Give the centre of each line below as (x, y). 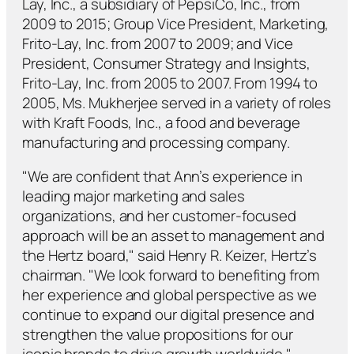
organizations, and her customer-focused (160, 216)
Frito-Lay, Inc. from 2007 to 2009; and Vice (158, 43)
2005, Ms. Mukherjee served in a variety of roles (177, 102)
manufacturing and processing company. (156, 142)
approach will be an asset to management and (173, 236)
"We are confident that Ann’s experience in (162, 177)
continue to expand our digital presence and (168, 315)
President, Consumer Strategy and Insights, (166, 63)
